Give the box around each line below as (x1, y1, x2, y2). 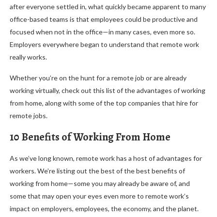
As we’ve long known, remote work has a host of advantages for (10, 154, 202, 162)
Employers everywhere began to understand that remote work (10, 40, 199, 48)
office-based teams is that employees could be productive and (10, 15, 198, 23)
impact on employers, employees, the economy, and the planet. (10, 204, 199, 213)
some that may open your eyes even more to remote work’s (10, 191, 189, 200)
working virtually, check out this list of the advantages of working (10, 86, 205, 94)
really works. (10, 52, 47, 61)
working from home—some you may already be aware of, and (10, 179, 190, 187)
